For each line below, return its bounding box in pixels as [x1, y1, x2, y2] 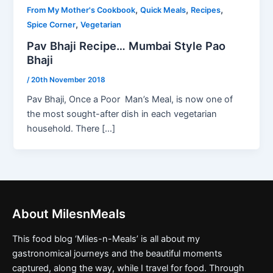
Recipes [191, 5, 221, 15]
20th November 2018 [31, 75, 106, 84]
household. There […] [27, 123, 116, 135]
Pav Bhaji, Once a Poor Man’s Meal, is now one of [27, 94, 233, 105]
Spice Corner [27, 20, 76, 30]
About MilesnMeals [12, 207, 126, 222]
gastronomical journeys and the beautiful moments [12, 248, 222, 260]
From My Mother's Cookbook [27, 5, 136, 15]
